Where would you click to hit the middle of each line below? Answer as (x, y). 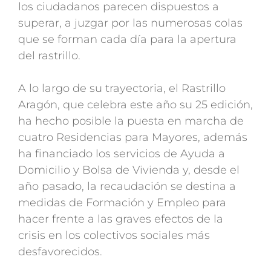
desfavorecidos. (60, 252)
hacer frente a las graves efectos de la (121, 219)
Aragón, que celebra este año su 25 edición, (135, 105)
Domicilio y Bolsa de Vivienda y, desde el (129, 170)
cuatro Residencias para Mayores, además (133, 138)
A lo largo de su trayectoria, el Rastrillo (122, 89)
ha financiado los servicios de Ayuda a (122, 154)
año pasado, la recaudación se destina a (127, 187)
